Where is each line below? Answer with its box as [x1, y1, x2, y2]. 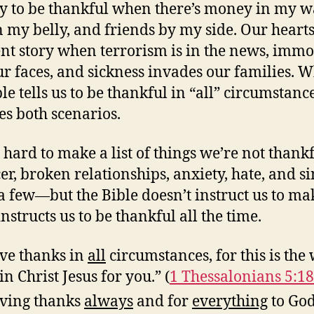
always [84, 292, 133, 311]
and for [133, 292, 192, 311]
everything [192, 292, 268, 311]
